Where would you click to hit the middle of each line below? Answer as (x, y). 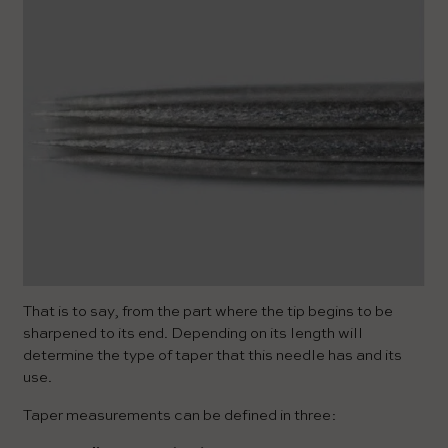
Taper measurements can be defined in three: (179, 415)
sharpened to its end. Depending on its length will (193, 333)
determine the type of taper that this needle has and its (212, 355)
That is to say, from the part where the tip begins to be (208, 311)
